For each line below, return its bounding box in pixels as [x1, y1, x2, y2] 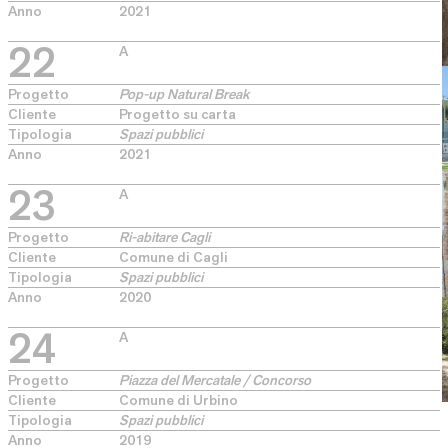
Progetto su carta [119, 105, 236, 123]
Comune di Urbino [119, 391, 238, 409]
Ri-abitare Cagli [119, 228, 210, 246]
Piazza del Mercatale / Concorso [119, 371, 311, 389]
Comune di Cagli [119, 248, 228, 266]
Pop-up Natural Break [119, 85, 249, 103]
